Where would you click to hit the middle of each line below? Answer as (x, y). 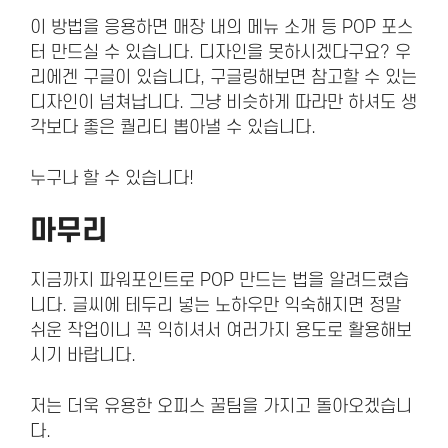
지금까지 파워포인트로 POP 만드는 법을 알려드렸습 (219, 281)
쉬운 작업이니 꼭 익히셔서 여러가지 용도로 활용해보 (221, 331)
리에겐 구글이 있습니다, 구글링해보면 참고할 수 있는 (223, 78)
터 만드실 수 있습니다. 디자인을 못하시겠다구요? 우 (220, 53)
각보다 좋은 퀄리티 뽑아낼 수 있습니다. (173, 128)
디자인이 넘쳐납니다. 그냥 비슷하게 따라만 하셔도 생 (223, 103)
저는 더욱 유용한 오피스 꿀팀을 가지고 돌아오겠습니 (221, 406)
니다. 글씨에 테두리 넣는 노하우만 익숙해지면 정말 (215, 306)
